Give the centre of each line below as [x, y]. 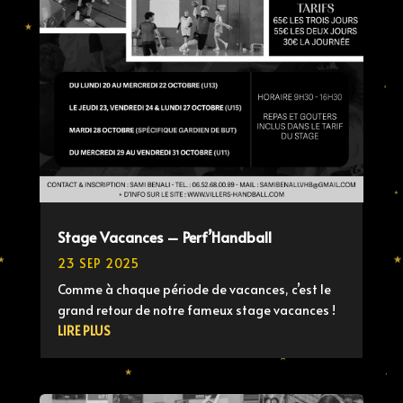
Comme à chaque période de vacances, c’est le [194, 289]
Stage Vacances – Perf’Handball [164, 236]
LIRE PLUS [84, 330]
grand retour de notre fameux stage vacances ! [196, 309]
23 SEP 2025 [98, 263]
